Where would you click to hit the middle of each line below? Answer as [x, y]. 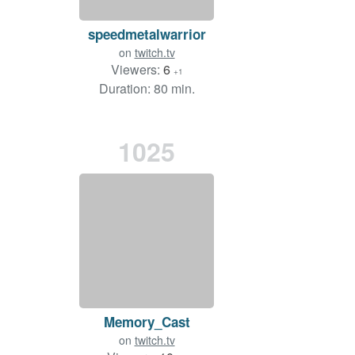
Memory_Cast [147, 322]
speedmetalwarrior [147, 34]
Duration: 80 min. [147, 89]
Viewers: [137, 70]
